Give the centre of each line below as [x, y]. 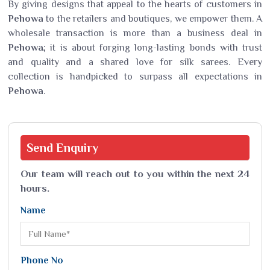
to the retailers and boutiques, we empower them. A [153, 19]
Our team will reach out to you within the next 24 [135, 174]
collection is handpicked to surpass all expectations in [135, 77]
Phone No [42, 260]
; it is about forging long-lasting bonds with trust [153, 48]
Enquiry [77, 148]
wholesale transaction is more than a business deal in [135, 33]
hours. [35, 188]
